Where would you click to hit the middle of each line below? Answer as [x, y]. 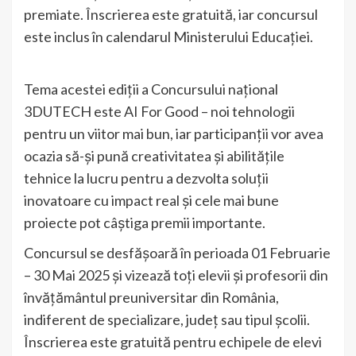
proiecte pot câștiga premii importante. [145, 223]
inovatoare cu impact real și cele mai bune [151, 201]
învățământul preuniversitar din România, [151, 298]
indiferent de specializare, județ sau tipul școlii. [167, 320]
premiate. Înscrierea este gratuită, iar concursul [171, 15]
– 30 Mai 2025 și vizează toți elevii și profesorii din [176, 275]
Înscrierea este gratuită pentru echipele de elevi [173, 342]
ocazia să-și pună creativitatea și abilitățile [154, 156]
